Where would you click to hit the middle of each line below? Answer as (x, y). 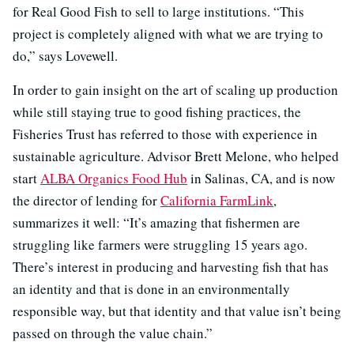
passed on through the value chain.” (113, 333)
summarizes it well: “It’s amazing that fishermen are (156, 222)
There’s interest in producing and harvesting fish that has (171, 266)
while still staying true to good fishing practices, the (157, 111)
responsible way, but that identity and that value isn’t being (177, 311)
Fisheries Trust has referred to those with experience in (165, 134)
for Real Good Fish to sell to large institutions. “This (158, 11)
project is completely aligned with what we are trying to (168, 33)
